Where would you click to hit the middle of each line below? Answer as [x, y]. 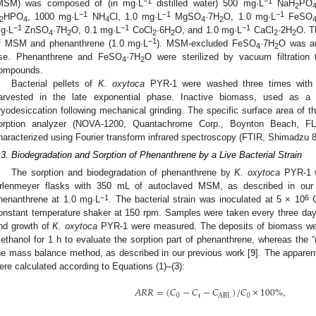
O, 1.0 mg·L [250, 17]
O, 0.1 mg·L [96, 30]
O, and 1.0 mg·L [208, 30]
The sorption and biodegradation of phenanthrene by [123, 173]
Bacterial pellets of [55, 84]
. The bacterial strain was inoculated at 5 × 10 [207, 200]
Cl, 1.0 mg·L [136, 17]
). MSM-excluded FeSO [206, 44]
